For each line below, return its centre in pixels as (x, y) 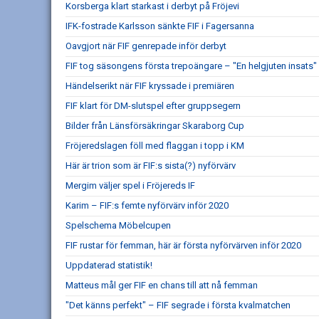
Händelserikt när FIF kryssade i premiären (150, 86)
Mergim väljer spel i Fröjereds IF (130, 186)
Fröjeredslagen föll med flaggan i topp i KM (155, 146)
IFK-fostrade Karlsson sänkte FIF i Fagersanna (160, 26)
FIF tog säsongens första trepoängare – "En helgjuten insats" (191, 66)
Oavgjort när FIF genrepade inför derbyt (146, 46)
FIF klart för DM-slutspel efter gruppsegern (153, 106)
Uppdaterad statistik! (109, 266)
